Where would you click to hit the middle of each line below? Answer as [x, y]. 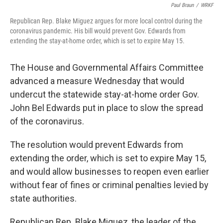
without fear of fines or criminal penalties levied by [109, 185]
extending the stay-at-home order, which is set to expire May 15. [97, 41]
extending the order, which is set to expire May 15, [108, 158]
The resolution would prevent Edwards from [97, 145]
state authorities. [43, 199]
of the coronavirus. [47, 121]
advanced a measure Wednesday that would [97, 81]
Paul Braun [182, 5]
